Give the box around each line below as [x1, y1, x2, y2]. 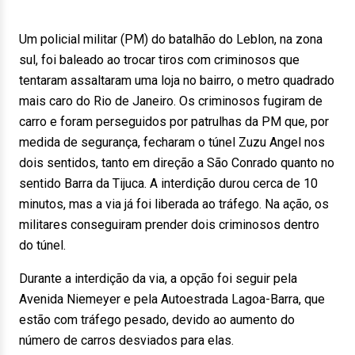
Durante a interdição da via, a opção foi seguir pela [19, 271, 297, 286]
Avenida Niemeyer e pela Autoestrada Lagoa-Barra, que [19, 292, 325, 307]
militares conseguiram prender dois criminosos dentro [19, 217, 319, 232]
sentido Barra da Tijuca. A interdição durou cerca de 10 [19, 176, 318, 191]
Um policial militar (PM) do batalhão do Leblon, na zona [19, 32, 323, 47]
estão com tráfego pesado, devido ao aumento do [19, 312, 295, 327]
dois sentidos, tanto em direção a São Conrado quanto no [19, 155, 334, 170]
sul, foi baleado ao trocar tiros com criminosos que [19, 52, 300, 67]
